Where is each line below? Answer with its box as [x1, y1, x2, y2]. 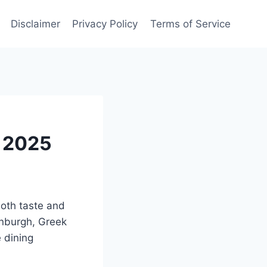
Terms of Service [150, 17, 231, 30]
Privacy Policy [72, 17, 138, 30]
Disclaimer [11, 17, 61, 30]
